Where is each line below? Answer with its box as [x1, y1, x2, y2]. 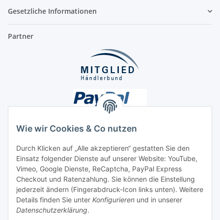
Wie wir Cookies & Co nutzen [16, 123, 137, 134]
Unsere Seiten [8, 154, 55, 164]
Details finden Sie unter [16, 195, 92, 204]
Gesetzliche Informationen [8, 6, 97, 16]
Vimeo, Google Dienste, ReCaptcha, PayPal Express [16, 165, 182, 173]
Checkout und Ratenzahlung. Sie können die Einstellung [16, 175, 195, 184]
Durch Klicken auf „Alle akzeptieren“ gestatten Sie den [16, 144, 190, 153]
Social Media [8, 181, 50, 191]
